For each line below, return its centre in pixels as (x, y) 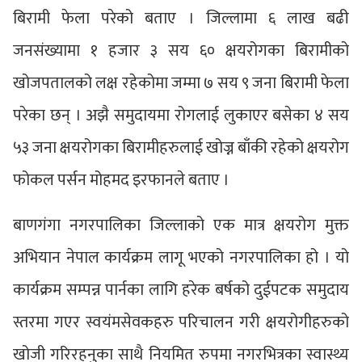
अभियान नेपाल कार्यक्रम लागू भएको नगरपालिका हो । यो (181, 257)
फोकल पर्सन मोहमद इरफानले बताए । (121, 180)
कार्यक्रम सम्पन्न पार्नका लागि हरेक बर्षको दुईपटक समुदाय (181, 290)
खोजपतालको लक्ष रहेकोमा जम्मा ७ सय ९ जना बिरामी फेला (181, 83)
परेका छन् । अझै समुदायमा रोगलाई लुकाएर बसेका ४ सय (181, 115)
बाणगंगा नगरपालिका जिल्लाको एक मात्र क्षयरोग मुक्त (181, 225)
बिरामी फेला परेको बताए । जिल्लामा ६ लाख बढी (181, 18)
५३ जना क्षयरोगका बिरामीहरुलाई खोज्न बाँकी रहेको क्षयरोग (181, 147)
